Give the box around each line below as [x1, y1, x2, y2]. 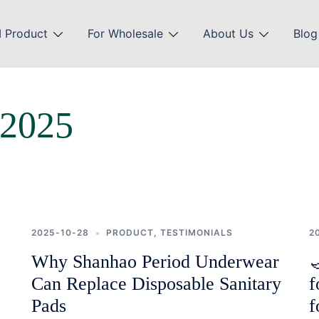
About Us [203, 26, 254, 41]
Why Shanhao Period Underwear [31, 251, 279, 272]
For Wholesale [88, 26, 164, 41]
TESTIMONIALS [160, 227, 233, 238]
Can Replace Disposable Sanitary [31, 273, 281, 294]
